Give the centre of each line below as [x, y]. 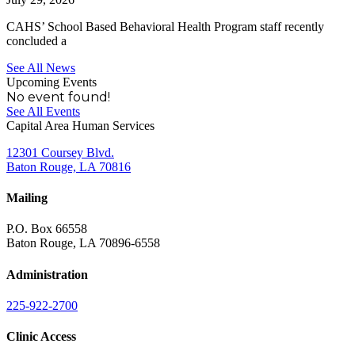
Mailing [27, 198]
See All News [41, 67]
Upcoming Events [52, 82]
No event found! [58, 97]
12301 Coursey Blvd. [60, 152]
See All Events [43, 111]
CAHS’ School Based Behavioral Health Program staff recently [165, 26]
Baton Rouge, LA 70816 [69, 166]
